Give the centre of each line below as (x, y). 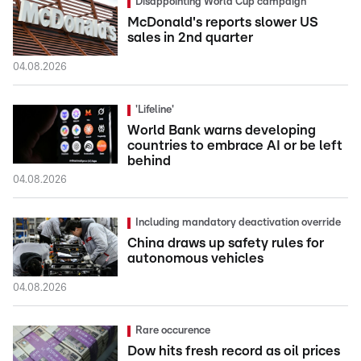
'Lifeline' (155, 110)
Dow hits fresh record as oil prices (234, 351)
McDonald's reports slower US (223, 22)
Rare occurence (173, 331)
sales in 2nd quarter (190, 37)
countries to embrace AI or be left (235, 145)
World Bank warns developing (222, 130)
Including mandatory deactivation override (238, 223)
